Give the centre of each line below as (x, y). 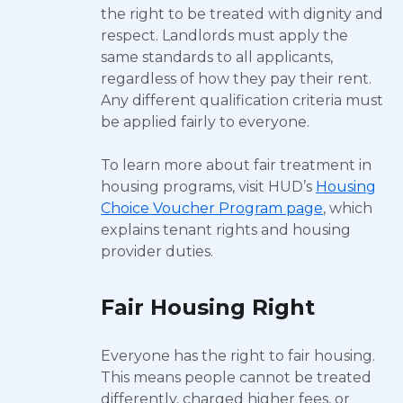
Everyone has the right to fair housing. (238, 356)
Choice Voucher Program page (212, 208)
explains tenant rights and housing (226, 230)
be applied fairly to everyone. (205, 122)
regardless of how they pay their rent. (236, 79)
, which (348, 208)
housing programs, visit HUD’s (208, 187)
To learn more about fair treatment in (236, 165)
